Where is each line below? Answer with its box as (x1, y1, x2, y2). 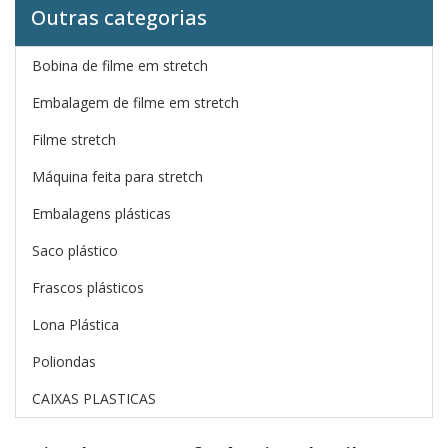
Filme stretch (32, 130, 116, 149)
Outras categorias (31, 4, 207, 31)
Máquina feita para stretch (32, 167, 203, 186)
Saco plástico (32, 241, 118, 260)
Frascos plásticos (32, 278, 144, 297)
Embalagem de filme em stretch (32, 93, 239, 112)
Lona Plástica (32, 315, 119, 334)
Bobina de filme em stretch (32, 56, 208, 75)
